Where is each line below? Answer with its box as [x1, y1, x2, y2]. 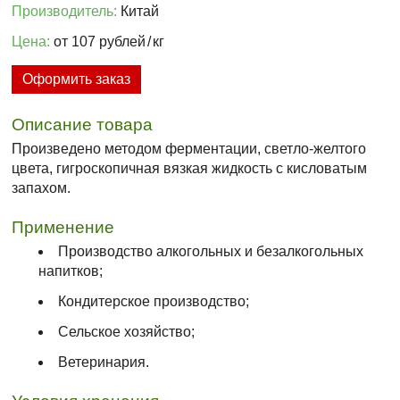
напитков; [38, 263, 104, 279]
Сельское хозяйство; [58, 324, 196, 340]
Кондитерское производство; [58, 294, 250, 310]
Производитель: [12, 4, 118, 20]
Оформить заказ [22, 71, 131, 87]
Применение [12, 218, 115, 237]
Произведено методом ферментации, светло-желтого [12, 141, 367, 157]
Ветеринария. [58, 354, 150, 371]
